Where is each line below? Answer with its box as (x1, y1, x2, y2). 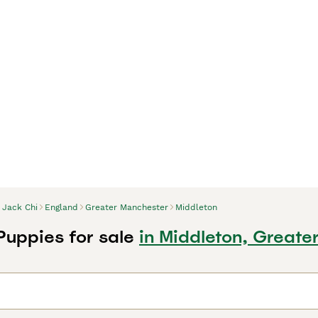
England (45, 202, 78, 212)
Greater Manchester (85, 202, 168, 212)
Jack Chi (2, 202, 38, 212)
